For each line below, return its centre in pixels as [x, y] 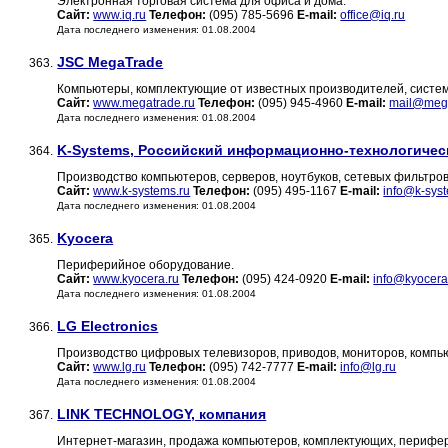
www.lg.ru [120, 367]
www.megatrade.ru [144, 103]
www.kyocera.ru [136, 279]
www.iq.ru [120, 15]
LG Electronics [108, 326]
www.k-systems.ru [142, 191]
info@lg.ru [368, 367]
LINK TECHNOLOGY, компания [162, 414]
